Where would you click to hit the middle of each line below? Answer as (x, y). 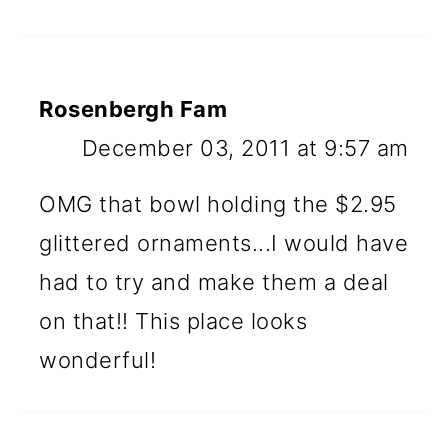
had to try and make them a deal (214, 281)
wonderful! (98, 359)
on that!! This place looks (173, 320)
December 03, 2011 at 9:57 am (245, 147)
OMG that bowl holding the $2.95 (218, 203)
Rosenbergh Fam (133, 108)
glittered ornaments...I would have (224, 242)
